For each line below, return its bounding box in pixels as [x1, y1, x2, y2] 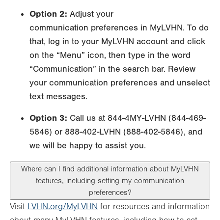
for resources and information [98, 202, 210, 212]
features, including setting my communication [36, 176, 184, 186]
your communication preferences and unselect [29, 78, 210, 88]
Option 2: [29, 9, 67, 20]
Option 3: [29, 113, 67, 124]
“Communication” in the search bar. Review [29, 64, 195, 75]
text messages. [29, 91, 87, 102]
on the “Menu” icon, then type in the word [29, 50, 191, 61]
